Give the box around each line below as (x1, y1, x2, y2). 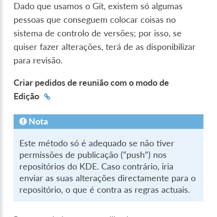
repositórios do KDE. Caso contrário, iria (19, 161, 174, 171)
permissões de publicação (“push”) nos (19, 149, 167, 160)
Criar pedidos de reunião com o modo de (14, 77, 170, 88)
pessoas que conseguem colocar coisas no (14, 14, 176, 25)
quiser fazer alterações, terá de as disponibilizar (14, 41, 196, 52)
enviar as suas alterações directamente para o (19, 172, 196, 183)
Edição (14, 91, 40, 101)
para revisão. (14, 55, 63, 65)
